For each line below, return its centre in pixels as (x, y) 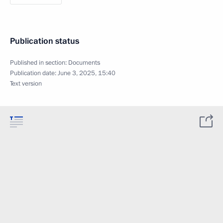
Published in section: (39, 62)
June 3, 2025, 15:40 (87, 73)
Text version (26, 83)
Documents (84, 62)
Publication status (45, 41)
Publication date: (34, 73)
